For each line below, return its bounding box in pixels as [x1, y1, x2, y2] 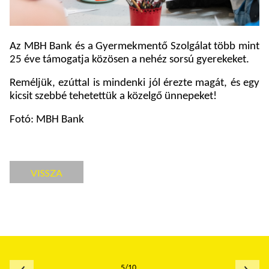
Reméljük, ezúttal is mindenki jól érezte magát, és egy [10, 77, 259, 89]
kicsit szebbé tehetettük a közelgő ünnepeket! [10, 91, 217, 103]
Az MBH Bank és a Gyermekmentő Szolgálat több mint [10, 41, 259, 53]
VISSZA [31, 167, 62, 179]
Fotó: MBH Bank [10, 114, 84, 126]
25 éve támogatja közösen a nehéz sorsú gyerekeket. [10, 54, 249, 66]
